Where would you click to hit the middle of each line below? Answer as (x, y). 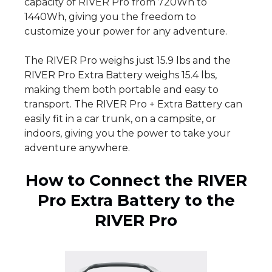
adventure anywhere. (77, 148)
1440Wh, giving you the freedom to (110, 17)
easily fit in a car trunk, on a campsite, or (120, 119)
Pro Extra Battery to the (136, 201)
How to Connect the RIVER (136, 181)
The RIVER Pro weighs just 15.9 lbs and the (127, 61)
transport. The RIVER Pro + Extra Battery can (133, 104)
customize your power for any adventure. (126, 32)
